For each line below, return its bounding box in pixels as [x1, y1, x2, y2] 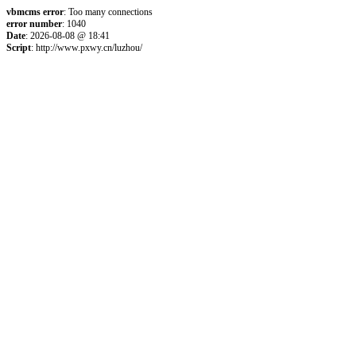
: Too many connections [64, 6, 153, 17]
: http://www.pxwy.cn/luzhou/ [31, 42, 142, 53]
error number [6, 18, 62, 29]
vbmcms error [6, 6, 64, 17]
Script [6, 42, 31, 53]
